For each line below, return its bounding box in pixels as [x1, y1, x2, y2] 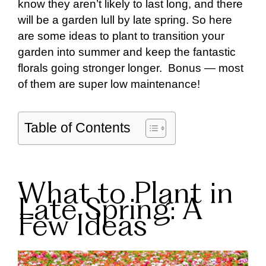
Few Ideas [18, 213, 147, 243]
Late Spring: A [18, 197, 201, 227]
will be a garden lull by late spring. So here [18, 14, 232, 27]
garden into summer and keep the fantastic [18, 46, 236, 59]
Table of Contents [24, 120, 131, 136]
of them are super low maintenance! [18, 78, 200, 91]
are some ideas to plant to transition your [18, 30, 224, 43]
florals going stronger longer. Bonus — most [18, 62, 243, 75]
